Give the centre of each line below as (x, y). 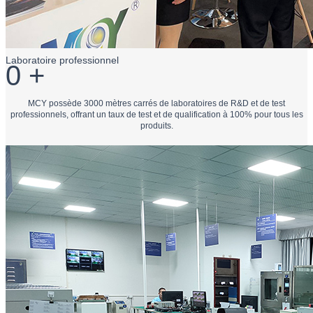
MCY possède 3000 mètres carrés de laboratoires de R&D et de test (156, 103)
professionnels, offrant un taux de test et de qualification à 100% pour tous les (156, 114)
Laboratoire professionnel (62, 60)
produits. (156, 125)
